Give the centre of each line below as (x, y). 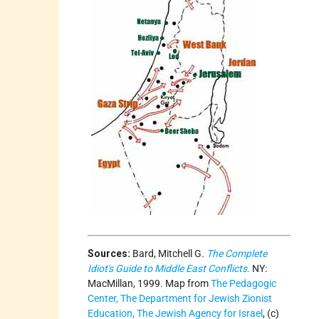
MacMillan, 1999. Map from (150, 283)
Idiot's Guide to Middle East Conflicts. (169, 268)
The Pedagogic (244, 283)
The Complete (237, 253)
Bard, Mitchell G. (170, 253)
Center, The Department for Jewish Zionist (180, 298)
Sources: (109, 253)
